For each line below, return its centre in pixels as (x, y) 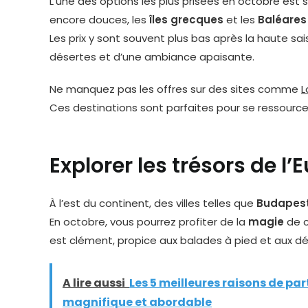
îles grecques (186, 20)
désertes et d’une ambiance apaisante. (152, 57)
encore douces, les (99, 20)
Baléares (282, 20)
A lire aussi (94, 283)
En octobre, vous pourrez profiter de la (149, 222)
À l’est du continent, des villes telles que (153, 203)
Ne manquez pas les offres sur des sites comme (175, 89)
